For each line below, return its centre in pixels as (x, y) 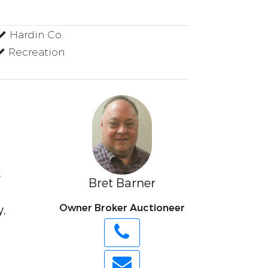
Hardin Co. (35, 35)
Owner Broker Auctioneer (122, 208)
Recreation (35, 52)
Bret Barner (122, 184)
